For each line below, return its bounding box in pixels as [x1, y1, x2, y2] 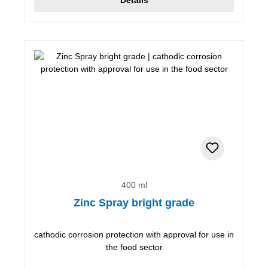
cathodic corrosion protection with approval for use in [34, 229, 234, 239]
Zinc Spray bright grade [74, 196, 194, 209]
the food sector [105, 242, 163, 252]
